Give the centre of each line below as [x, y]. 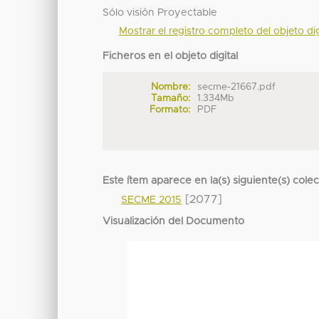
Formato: [169, 110]
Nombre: [170, 87]
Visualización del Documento [174, 222]
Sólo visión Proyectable [160, 13]
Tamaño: [170, 99]
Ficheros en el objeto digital [171, 57]
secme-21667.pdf [237, 87]
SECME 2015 [152, 200]
